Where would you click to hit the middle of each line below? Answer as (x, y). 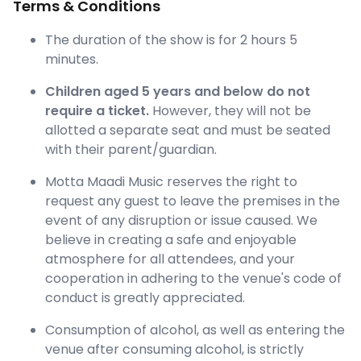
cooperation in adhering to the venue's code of (193, 279)
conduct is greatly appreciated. (145, 298)
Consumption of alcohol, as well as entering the (195, 330)
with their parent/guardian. (131, 150)
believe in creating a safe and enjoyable (171, 240)
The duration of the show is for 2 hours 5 (171, 40)
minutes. (72, 60)
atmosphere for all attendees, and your (170, 259)
